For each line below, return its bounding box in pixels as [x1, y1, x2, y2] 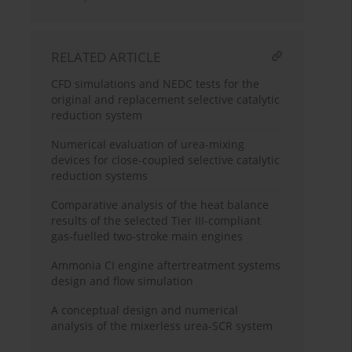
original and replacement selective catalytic [51, 92, 280, 108]
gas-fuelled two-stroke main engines [51, 229, 244, 244]
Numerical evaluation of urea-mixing [51, 137, 245, 152]
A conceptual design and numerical [51, 302, 239, 318]
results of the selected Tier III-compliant [51, 213, 262, 229]
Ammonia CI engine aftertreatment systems [51, 258, 281, 273]
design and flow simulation [51, 273, 194, 289]
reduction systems [51, 168, 148, 184]
